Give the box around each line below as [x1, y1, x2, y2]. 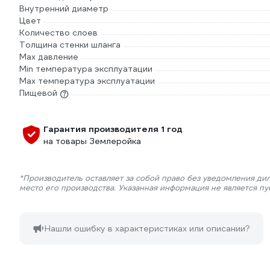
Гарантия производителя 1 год [43, 124, 183, 135]
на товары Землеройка [43, 136, 141, 147]
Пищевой [19, 87, 57, 99]
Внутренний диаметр [19, 3, 108, 14]
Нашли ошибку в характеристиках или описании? [45, 223, 250, 234]
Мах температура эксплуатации [19, 75, 155, 87]
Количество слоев [19, 27, 98, 39]
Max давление [19, 51, 78, 63]
